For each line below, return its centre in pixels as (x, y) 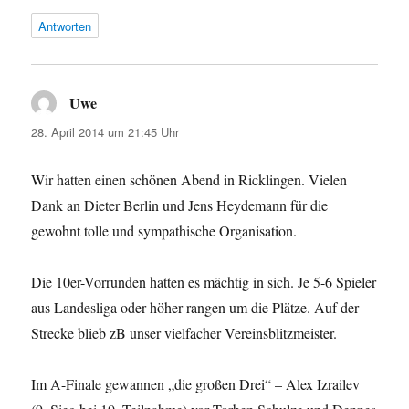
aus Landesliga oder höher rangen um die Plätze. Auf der (195, 307)
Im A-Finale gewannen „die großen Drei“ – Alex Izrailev (196, 383)
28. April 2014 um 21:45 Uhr (105, 131)
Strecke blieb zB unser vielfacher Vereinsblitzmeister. (184, 332)
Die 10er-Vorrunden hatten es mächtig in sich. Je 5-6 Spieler (204, 281)
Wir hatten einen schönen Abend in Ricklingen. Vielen (189, 179)
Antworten (65, 26)
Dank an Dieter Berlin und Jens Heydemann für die (180, 204)
